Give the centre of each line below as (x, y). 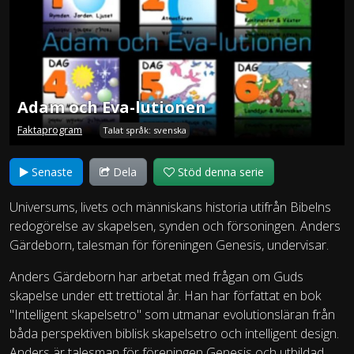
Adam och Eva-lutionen (112, 107)
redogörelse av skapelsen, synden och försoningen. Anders (175, 226)
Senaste (51, 172)
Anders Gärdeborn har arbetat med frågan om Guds (156, 277)
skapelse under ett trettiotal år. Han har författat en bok (165, 296)
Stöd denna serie (219, 172)
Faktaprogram (50, 130)
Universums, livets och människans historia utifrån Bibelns (170, 207)
